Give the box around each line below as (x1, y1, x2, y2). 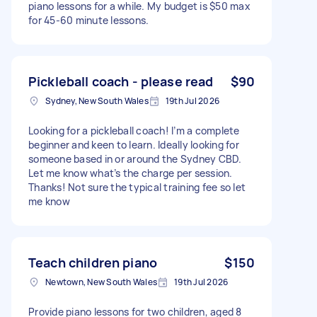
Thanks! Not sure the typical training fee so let (28, 180, 246, 194)
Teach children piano (28, 253, 157, 271)
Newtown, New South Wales (45, 275, 157, 288)
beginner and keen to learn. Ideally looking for (28, 137, 239, 151)
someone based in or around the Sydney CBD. (28, 151, 242, 166)
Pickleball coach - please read (28, 72, 214, 90)
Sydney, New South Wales (45, 94, 149, 107)
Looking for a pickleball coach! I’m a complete (28, 123, 240, 137)
